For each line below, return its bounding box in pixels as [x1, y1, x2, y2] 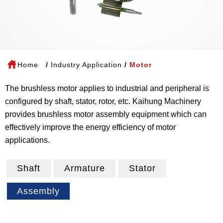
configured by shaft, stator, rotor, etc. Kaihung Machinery [5, 97, 201, 106]
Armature [64, 163, 105, 173]
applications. [5, 136, 50, 144]
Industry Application [51, 61, 122, 69]
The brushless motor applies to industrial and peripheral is [5, 84, 209, 93]
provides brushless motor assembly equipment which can [5, 110, 207, 118]
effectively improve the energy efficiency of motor [5, 123, 176, 131]
